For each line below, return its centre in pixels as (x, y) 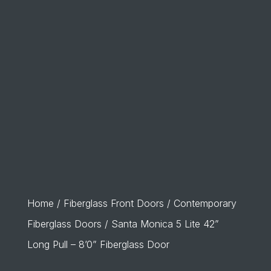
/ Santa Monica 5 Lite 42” (160, 224)
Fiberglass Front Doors (113, 203)
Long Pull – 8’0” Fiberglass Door (98, 244)
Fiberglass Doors (64, 224)
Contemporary (205, 203)
